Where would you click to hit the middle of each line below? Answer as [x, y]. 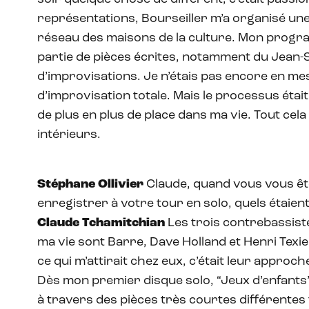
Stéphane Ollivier [90, 184]
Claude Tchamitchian [101, 223]
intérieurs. [69, 134]
